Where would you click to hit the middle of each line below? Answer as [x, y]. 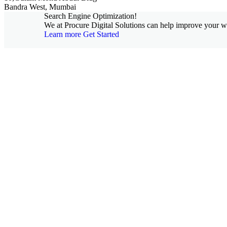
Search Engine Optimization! [90, 16]
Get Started [101, 34]
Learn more [63, 34]
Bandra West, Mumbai [40, 7]
